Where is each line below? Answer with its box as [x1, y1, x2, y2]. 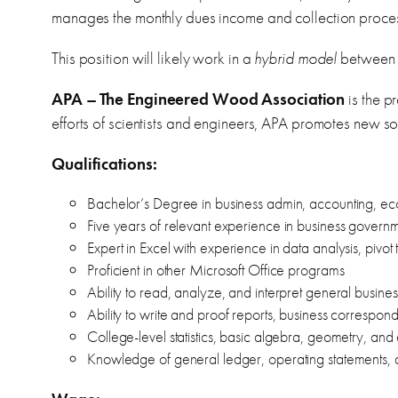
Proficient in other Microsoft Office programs [87, 259, 345, 281]
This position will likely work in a [52, 46, 255, 69]
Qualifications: [52, 153, 157, 176]
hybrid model [254, 46, 338, 69]
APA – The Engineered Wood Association [52, 88, 346, 111]
